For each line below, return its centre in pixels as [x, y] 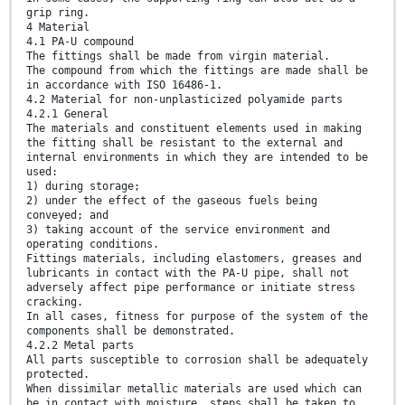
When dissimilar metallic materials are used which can [194, 389]
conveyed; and [67, 216]
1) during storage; [83, 187]
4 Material [58, 28]
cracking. [55, 302]
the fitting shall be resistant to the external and [184, 143]
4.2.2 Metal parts [80, 346]
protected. [58, 375]
